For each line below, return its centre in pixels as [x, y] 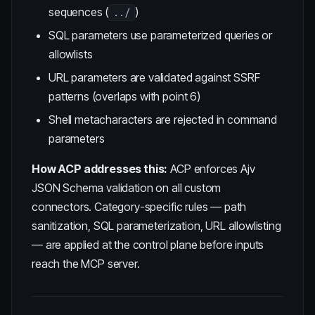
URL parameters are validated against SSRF [154, 77]
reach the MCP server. [86, 264]
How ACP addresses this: [100, 169]
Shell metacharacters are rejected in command [163, 120]
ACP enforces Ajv [211, 169]
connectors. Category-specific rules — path [139, 207]
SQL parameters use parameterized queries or [161, 35]
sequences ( [79, 12]
